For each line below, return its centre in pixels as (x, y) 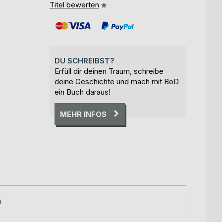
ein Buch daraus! (83, 92)
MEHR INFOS (83, 114)
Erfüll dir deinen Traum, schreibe (109, 71)
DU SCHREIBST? (84, 60)
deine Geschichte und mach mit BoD (117, 81)
